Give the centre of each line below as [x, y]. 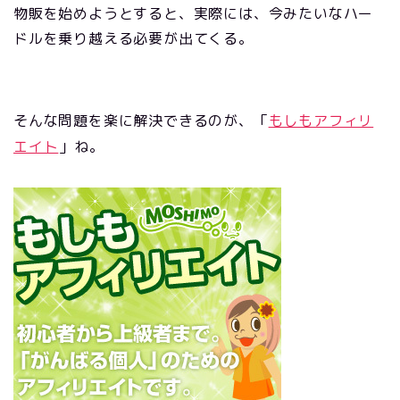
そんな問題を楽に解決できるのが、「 [141, 121]
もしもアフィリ [321, 121]
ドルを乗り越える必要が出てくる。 [133, 39]
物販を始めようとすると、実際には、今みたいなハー [194, 14]
